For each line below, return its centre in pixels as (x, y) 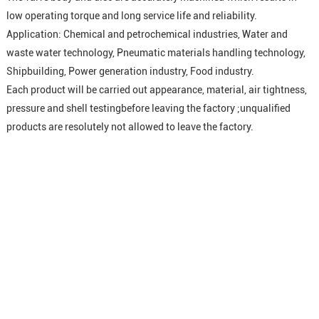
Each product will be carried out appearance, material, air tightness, (156, 89)
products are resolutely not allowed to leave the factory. (130, 126)
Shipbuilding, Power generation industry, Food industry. (130, 71)
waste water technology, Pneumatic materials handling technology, (156, 52)
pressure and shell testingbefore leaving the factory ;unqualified (148, 108)
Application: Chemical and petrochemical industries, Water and (147, 34)
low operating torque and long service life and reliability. (131, 15)
